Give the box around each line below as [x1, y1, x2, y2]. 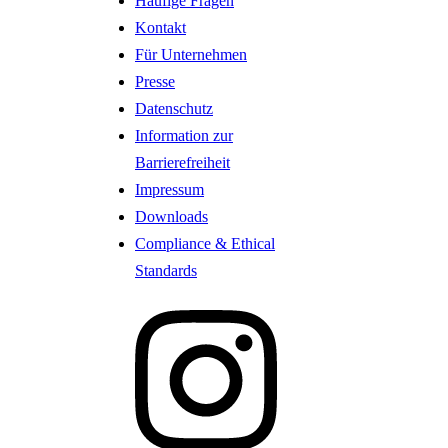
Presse [135, 72, 175, 90]
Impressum [135, 180, 204, 198]
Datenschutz [135, 99, 213, 117]
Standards [135, 261, 197, 279]
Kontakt [135, 18, 186, 36]
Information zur [135, 126, 233, 144]
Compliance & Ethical [135, 234, 275, 252]
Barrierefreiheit [135, 153, 230, 171]
